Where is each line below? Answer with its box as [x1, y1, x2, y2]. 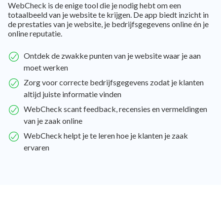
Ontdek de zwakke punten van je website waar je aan [24, 50, 201, 60]
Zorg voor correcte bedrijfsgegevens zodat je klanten [24, 77, 204, 87]
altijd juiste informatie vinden [24, 89, 121, 99]
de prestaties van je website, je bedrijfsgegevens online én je [8, 19, 209, 29]
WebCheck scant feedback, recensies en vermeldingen [24, 104, 207, 113]
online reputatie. [8, 28, 62, 38]
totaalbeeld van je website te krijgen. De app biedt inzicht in [8, 9, 209, 19]
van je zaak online [24, 115, 82, 125]
